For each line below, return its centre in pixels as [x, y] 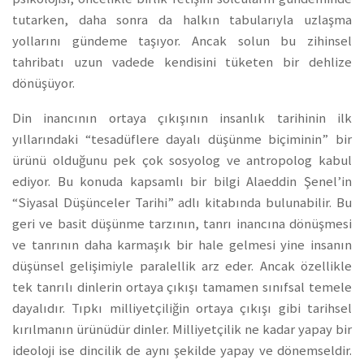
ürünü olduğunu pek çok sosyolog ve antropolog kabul [182, 161]
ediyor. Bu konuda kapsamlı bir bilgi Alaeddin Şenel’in [182, 182]
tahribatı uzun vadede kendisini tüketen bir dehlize [182, 63]
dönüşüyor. [43, 84]
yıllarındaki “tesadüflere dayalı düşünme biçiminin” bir [182, 140]
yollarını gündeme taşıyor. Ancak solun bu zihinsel [182, 41]
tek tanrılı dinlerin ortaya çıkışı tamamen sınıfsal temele [182, 288]
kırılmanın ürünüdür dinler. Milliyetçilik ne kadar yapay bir [182, 330]
